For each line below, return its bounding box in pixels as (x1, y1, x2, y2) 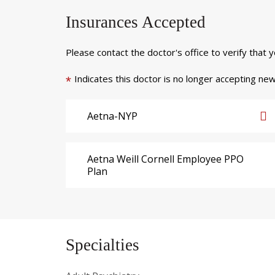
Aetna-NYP (87, 109, 137, 123)
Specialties (66, 235, 139, 254)
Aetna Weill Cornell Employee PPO (87, 152, 244, 166)
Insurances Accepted (66, 12, 206, 31)
